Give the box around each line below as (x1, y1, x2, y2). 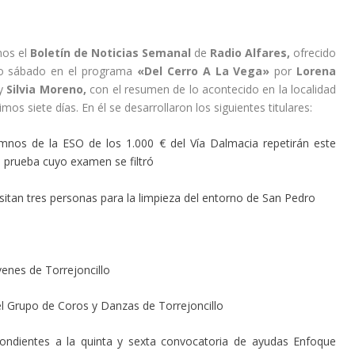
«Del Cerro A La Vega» (136, 63, 270, 78)
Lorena (296, 63, 337, 78)
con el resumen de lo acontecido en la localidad (86, 82, 337, 97)
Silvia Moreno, (6, 82, 86, 97)
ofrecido (290, 45, 337, 60)
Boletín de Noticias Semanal (26, 45, 191, 60)
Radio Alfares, (207, 45, 291, 60)
